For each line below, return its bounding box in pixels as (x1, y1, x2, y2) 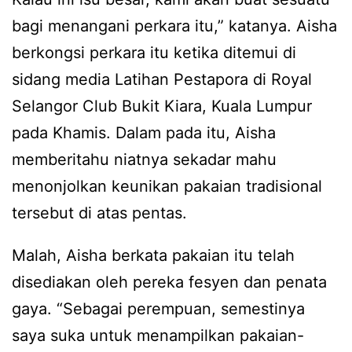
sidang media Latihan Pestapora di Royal (12, 70, 312, 90)
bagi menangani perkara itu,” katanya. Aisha (12, 16, 337, 36)
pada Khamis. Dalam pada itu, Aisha (12, 123, 276, 143)
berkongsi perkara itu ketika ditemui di (12, 43, 296, 63)
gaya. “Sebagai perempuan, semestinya (12, 299, 305, 319)
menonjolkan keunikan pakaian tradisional (12, 177, 322, 196)
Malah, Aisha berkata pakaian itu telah (12, 246, 295, 266)
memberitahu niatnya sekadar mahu (12, 150, 277, 170)
